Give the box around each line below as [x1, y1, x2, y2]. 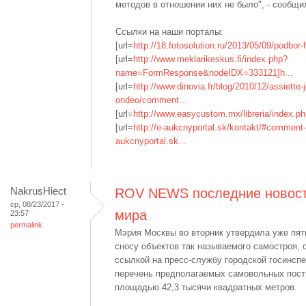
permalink [10, 221, 42, 229]
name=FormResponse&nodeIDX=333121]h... [115, 68, 293, 78]
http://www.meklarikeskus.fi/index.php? [133, 54, 288, 64]
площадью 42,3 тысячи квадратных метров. [115, 282, 297, 292]
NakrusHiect [10, 185, 66, 197]
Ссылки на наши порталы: [115, 27, 223, 37]
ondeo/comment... [115, 95, 187, 105]
